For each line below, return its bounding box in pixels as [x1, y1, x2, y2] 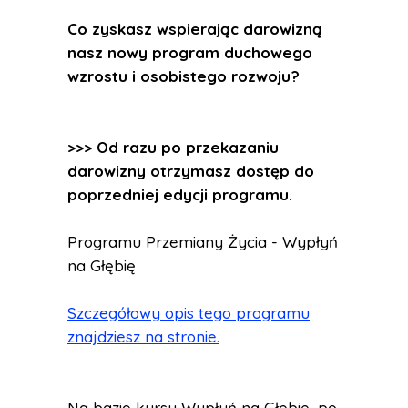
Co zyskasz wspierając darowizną [67, 19, 322, 38]
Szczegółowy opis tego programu [67, 303, 310, 322]
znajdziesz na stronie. [67, 327, 219, 346]
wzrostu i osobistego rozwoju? [67, 66, 300, 86]
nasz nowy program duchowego [67, 43, 312, 62]
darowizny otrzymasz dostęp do [67, 161, 314, 180]
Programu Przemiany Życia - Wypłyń [67, 232, 338, 251]
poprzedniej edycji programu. [67, 185, 292, 204]
